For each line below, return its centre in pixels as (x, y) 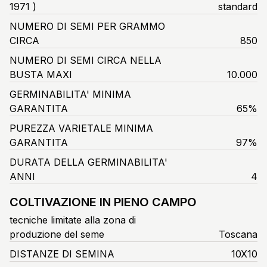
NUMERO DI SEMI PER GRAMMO (87, 26)
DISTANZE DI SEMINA (62, 254)
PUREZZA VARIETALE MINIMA (81, 128)
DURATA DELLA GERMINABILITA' (89, 162)
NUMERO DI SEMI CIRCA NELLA (86, 60)
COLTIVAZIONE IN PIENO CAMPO (103, 202)
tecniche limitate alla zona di (73, 220)
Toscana (238, 234)
